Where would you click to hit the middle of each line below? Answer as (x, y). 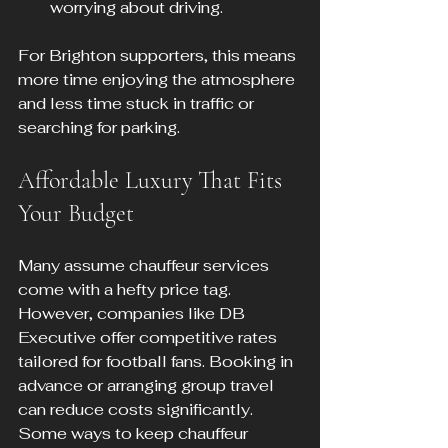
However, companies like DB (133, 314)
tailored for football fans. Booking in (157, 362)
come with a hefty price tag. (126, 290)
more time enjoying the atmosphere (158, 80)
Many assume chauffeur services (145, 266)
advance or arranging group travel (148, 386)
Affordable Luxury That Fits (153, 181)
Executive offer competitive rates (149, 338)
